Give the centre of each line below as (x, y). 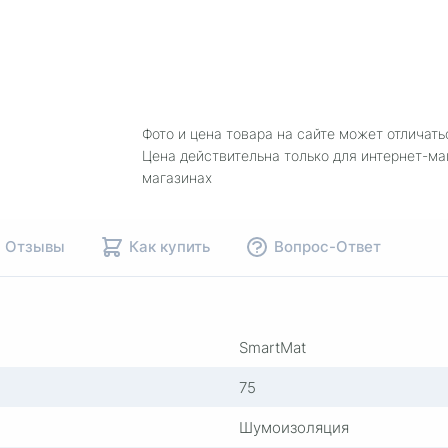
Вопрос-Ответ (327, 245)
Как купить (169, 245)
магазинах (176, 177)
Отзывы (35, 245)
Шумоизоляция (294, 426)
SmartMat (272, 346)
